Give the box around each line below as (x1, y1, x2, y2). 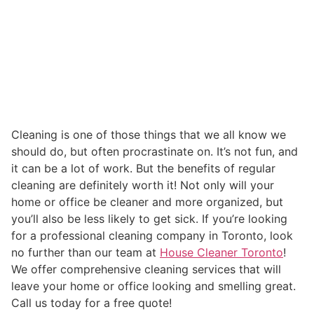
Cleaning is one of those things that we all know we (11, 127, 286, 142)
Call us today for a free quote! (11, 295, 172, 310)
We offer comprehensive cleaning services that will (11, 261, 281, 276)
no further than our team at (11, 245, 160, 259)
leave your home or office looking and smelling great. (11, 278, 296, 293)
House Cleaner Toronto (160, 245, 283, 259)
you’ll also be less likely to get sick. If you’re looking (11, 211, 287, 226)
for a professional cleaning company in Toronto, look (11, 228, 293, 243)
